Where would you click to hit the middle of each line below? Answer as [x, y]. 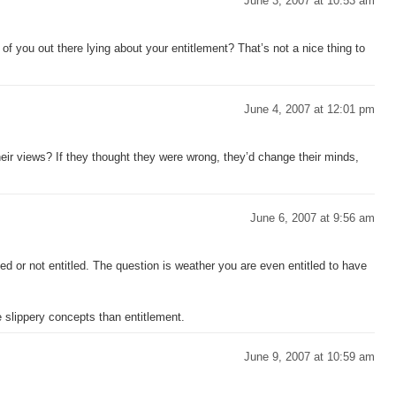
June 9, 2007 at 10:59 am [309, 357]
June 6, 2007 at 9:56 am [312, 218]
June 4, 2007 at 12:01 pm [309, 109]
